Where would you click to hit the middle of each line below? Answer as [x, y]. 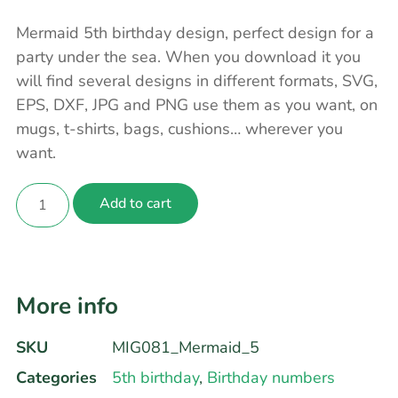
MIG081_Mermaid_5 [186, 348]
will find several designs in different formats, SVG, [197, 81]
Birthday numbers [271, 378]
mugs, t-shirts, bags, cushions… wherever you [179, 129]
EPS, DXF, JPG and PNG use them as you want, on [197, 105]
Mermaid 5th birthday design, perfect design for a [195, 33]
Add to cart [135, 204]
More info [67, 306]
